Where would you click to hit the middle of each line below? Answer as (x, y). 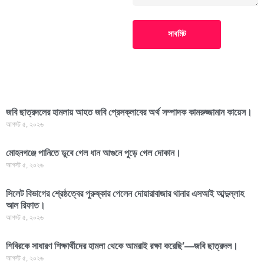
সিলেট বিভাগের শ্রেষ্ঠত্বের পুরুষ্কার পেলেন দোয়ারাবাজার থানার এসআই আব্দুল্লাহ (125, 193)
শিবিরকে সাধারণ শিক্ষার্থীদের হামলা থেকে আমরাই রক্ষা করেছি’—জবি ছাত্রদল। (122, 246)
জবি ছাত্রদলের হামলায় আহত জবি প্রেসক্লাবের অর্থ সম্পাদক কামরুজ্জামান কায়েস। (129, 112)
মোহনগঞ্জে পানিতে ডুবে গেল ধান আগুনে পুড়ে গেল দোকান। (93, 153)
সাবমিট (177, 34)
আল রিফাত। (26, 205)
